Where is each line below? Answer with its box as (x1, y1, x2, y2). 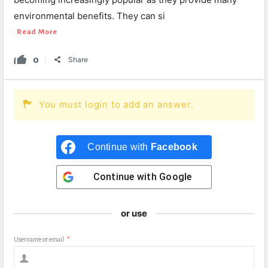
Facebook (150, 142, 197, 152)
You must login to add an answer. (38, 99, 194, 110)
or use (121, 208, 147, 219)
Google (159, 171, 192, 182)
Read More (17, 28, 58, 36)
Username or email (14, 236, 64, 243)
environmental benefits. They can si (14, 10, 165, 22)
